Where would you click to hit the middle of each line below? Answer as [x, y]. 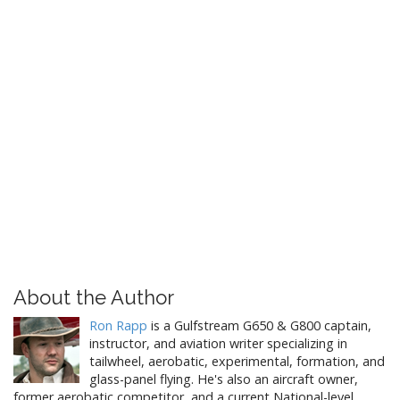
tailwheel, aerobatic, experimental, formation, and [237, 361]
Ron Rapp [118, 325]
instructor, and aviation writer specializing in [218, 343]
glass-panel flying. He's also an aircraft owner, [224, 379]
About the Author [94, 297]
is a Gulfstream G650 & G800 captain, [259, 325]
